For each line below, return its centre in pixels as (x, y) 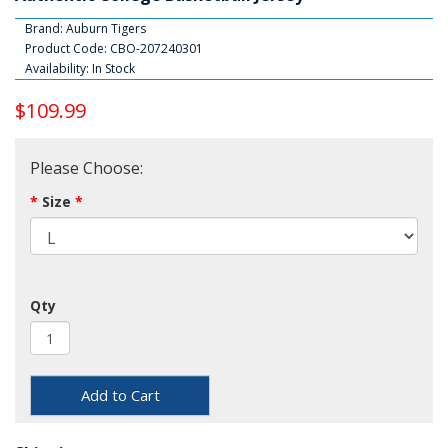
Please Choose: (86, 168)
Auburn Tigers (106, 29)
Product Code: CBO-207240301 (114, 49)
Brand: (45, 29)
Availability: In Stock (80, 69)
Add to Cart (120, 395)
